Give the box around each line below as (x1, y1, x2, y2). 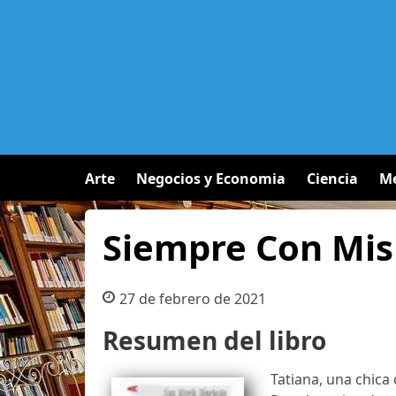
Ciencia (307, 169, 358, 188)
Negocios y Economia (136, 169, 286, 188)
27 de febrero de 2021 (118, 289, 266, 308)
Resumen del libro (103, 324, 326, 357)
